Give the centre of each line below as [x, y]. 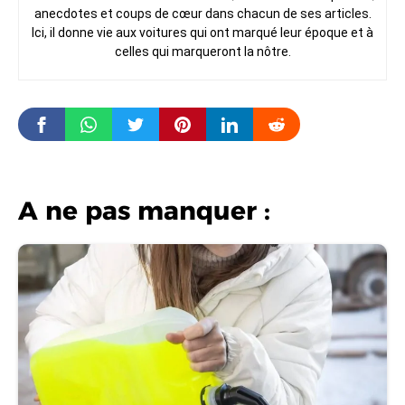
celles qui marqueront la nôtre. [202, 52]
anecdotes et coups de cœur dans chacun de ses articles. [202, 14]
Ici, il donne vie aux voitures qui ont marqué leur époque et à [202, 33]
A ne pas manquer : [144, 211]
